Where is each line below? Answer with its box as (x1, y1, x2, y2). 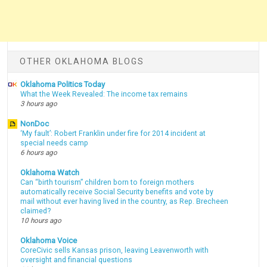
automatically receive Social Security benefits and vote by (20, 187, 214, 196)
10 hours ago (20, 216, 62, 225)
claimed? (20, 206, 51, 215)
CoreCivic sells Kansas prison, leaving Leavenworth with (20, 246, 209, 254)
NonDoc (20, 119, 49, 128)
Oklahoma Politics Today (20, 80, 105, 89)
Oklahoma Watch (20, 167, 80, 177)
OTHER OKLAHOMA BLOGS (20, 56, 145, 66)
